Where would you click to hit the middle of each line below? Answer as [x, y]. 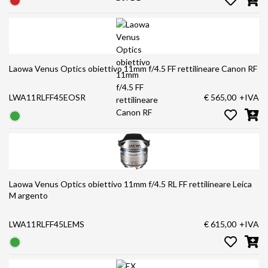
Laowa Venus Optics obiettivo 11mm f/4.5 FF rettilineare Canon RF [239, 69]
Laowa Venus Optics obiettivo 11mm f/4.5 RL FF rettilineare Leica [121, 184]
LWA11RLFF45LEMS [47, 224]
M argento [28, 195]
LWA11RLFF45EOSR [47, 98]
